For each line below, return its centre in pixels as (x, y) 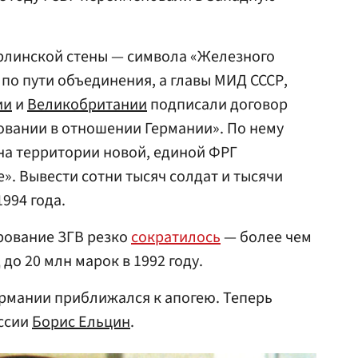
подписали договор (217, 105)
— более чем (266, 237)
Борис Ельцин (81, 322)
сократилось (176, 237)
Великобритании (87, 105)
